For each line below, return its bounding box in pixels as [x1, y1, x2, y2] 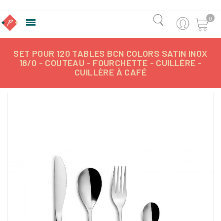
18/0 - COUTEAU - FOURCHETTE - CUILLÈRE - [19, 57, 202, 68]
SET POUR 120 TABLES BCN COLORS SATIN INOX [13, 48, 208, 59]
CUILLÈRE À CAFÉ [74, 67, 147, 77]
